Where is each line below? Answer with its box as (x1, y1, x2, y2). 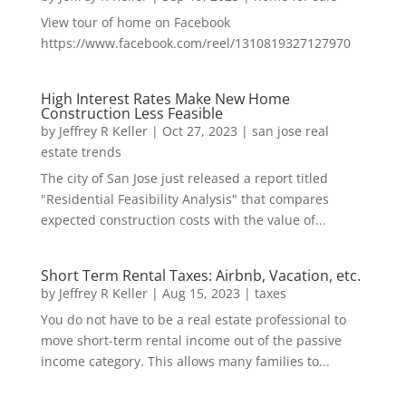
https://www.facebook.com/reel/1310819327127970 (40, 34, 351, 53)
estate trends (40, 143, 121, 161)
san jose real (251, 122, 329, 140)
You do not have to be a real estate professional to (40, 311, 346, 329)
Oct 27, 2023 (161, 122, 237, 140)
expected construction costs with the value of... (40, 211, 326, 229)
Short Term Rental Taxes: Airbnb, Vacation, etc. (40, 266, 361, 286)
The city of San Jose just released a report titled (40, 169, 328, 188)
